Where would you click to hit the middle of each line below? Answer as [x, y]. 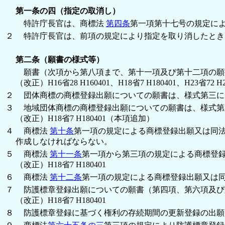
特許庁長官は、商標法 [61, 23]
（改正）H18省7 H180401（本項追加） [85, 118]
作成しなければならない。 [64, 141]
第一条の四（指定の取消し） [68, 11]
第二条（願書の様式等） [60, 59]
